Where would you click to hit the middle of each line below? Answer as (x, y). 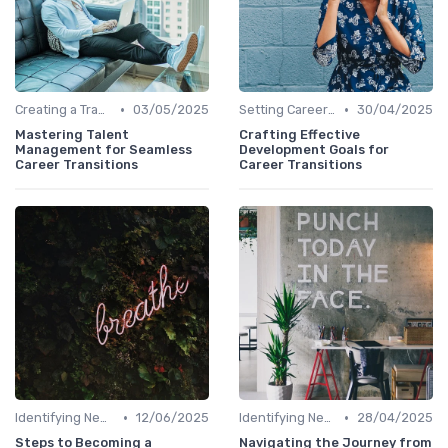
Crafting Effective (299, 135)
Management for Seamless (103, 150)
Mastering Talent (72, 135)
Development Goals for (314, 150)
